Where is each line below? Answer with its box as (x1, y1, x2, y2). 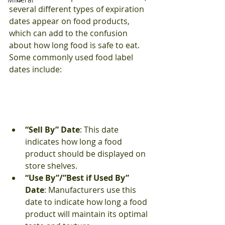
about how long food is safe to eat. (9, 40, 142, 51)
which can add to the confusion (9, 28, 130, 39)
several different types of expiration (9, 4, 146, 15)
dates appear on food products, (9, 16, 132, 27)
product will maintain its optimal (25, 208, 150, 220)
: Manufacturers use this (44, 184, 138, 196)
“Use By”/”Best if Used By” (25, 172, 131, 184)
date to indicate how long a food (25, 196, 149, 208)
